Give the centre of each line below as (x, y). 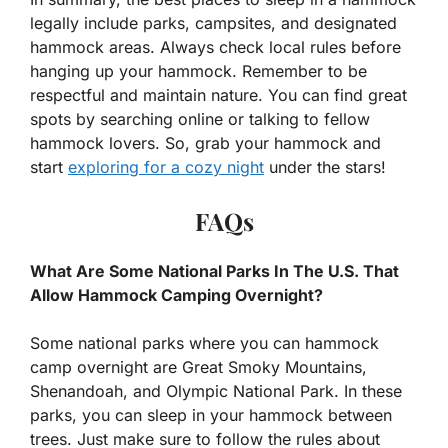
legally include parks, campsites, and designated (213, 22)
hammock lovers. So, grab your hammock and (205, 142)
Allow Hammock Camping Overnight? (176, 294)
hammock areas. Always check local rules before (215, 46)
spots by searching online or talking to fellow (200, 118)
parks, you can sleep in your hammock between (211, 414)
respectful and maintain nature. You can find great (218, 94)
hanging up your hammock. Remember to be (198, 70)
